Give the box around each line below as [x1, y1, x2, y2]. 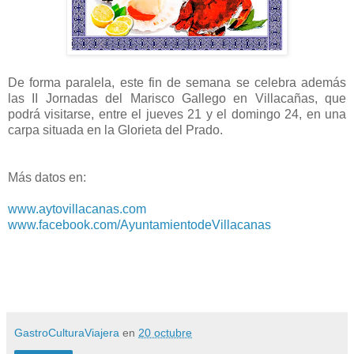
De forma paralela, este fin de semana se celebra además [8, 75, 346, 89]
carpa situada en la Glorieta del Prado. [8, 122, 223, 137]
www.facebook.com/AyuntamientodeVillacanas [8, 217, 271, 232]
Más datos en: [8, 170, 86, 184]
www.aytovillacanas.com [8, 201, 146, 216]
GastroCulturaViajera [14, 326, 119, 339]
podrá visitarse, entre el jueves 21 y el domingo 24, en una [8, 107, 346, 121]
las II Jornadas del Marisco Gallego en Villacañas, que [8, 91, 346, 105]
